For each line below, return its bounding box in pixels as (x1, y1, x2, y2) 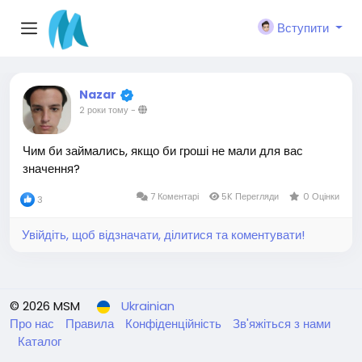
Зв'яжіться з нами (233, 315, 330, 332)
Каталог (18, 333, 61, 350)
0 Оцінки (303, 190, 339, 203)
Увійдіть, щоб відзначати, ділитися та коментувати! (22, 226, 305, 243)
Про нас (10, 315, 57, 332)
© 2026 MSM (10, 297, 80, 314)
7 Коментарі (148, 190, 201, 203)
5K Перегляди (219, 190, 281, 203)
